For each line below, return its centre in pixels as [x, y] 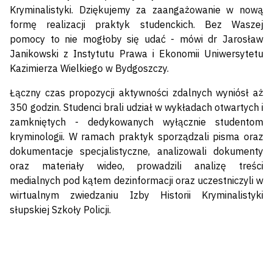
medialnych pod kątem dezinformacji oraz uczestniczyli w [136, 181]
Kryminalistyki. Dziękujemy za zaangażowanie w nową [136, 10]
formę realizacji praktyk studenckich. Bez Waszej [136, 25]
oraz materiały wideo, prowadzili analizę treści [136, 166]
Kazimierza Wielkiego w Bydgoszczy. [89, 69]
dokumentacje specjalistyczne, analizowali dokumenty [136, 151]
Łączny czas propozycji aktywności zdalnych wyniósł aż [136, 93]
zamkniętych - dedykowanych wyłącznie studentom [136, 122]
